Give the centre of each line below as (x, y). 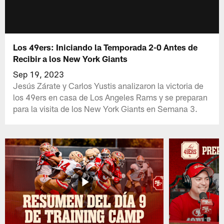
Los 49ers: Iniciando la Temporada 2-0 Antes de (105, 47)
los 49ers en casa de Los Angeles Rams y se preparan (110, 97)
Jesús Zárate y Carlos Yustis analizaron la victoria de (108, 85)
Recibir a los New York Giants (70, 58)
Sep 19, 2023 (39, 74)
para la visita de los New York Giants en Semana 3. (105, 108)
